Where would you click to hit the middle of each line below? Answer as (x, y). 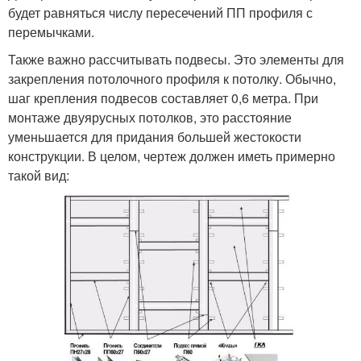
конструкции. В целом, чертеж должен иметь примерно (172, 156)
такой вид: (39, 175)
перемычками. (51, 32)
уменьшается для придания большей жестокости (155, 137)
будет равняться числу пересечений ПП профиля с (160, 12)
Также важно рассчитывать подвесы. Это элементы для (176, 59)
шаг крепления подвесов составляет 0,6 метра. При (163, 98)
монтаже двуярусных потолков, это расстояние (150, 117)
